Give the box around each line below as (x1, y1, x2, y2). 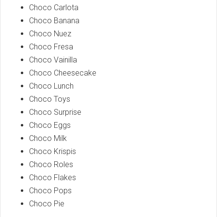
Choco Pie (29, 199, 64, 208)
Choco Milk (29, 133, 67, 143)
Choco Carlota (29, 2, 78, 12)
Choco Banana (29, 15, 79, 25)
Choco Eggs (29, 120, 71, 130)
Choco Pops (29, 186, 72, 195)
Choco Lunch (29, 81, 74, 91)
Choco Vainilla (29, 55, 77, 64)
